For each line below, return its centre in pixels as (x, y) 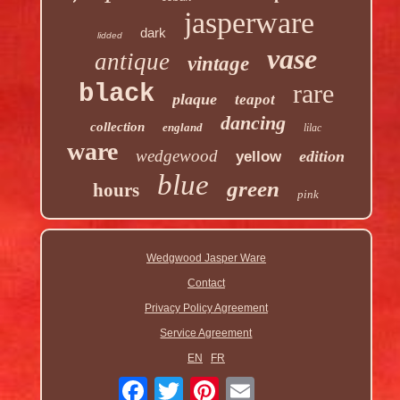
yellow (259, 157)
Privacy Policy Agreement (206, 308)
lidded (110, 36)
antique (133, 62)
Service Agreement (206, 333)
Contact (206, 283)
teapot (254, 100)
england (183, 128)
